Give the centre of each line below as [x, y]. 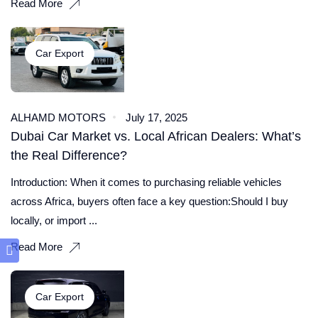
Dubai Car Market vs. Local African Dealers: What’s [156, 136]
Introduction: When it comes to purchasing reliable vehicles [146, 182]
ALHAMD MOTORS [58, 117]
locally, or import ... [54, 220]
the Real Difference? [69, 155]
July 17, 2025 [157, 117]
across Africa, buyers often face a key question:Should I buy [149, 201]
